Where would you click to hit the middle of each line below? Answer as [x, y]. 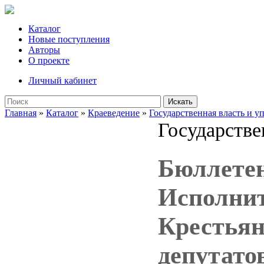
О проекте [49, 60]
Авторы [44, 50]
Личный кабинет [62, 80]
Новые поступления [69, 39]
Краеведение [114, 113]
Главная [21, 113]
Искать [180, 102]
